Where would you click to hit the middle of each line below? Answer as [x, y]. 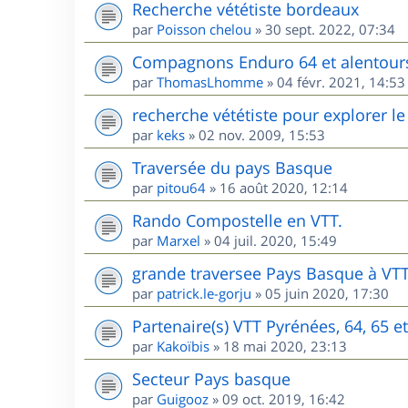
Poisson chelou [204, 29]
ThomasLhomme [210, 82]
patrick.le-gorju [204, 293]
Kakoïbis [183, 346]
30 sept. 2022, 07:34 [330, 29]
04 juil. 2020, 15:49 [275, 240]
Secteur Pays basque [211, 379]
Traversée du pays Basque [232, 168]
